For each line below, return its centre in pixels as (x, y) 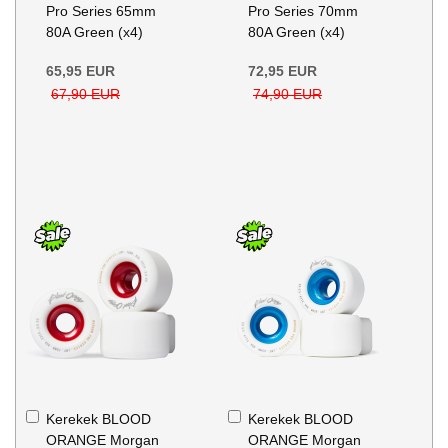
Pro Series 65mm (101, 11)
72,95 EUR (282, 71)
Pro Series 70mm (302, 11)
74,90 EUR (287, 94)
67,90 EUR (86, 94)
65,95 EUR (81, 71)
